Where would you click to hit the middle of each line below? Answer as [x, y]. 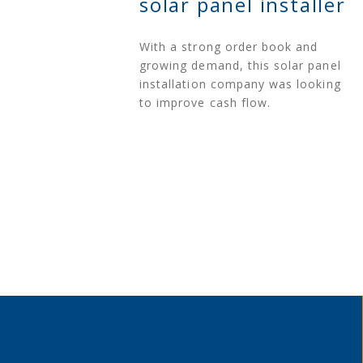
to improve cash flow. [205, 103]
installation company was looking [240, 84]
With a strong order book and [229, 47]
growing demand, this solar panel [240, 66]
